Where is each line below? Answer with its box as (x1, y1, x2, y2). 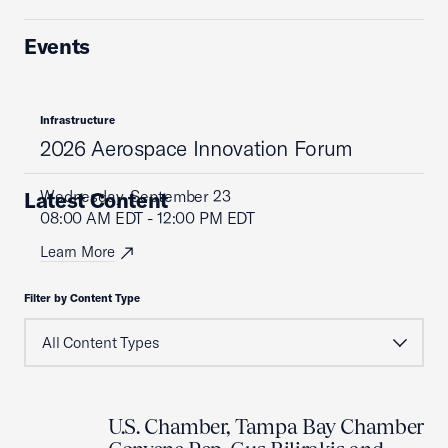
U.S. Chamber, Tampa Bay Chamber (108, 414, 424, 439)
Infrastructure (40, 113, 115, 127)
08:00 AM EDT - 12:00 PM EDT (40, 208, 256, 228)
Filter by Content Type (24, 291, 140, 305)
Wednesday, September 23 (40, 186, 231, 206)
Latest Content (24, 187, 169, 213)
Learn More (40, 242, 115, 261)
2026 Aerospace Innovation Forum (40, 135, 353, 161)
